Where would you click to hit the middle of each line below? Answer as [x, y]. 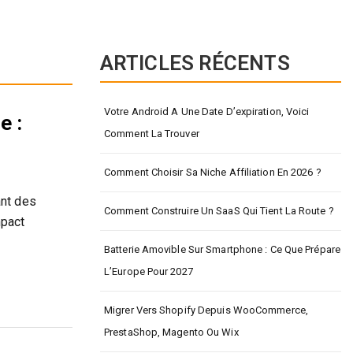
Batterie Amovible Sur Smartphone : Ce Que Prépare [222, 249]
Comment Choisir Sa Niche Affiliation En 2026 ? [213, 172]
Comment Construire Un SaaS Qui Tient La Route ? [219, 211]
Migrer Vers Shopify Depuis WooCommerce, [206, 310]
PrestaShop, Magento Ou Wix [171, 332]
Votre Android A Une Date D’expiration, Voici [207, 111]
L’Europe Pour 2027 [149, 271]
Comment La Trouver [152, 134]
